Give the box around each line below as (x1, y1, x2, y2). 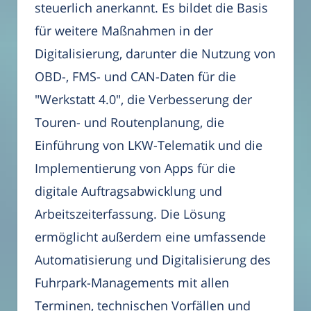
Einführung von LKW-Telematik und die (35, 136, 262, 153)
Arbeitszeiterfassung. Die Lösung (35, 205, 226, 222)
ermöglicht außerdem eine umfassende (35, 228, 266, 245)
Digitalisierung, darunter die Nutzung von (35, 44, 276, 62)
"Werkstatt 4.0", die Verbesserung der (35, 90, 252, 108)
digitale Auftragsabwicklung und (35, 182, 222, 199)
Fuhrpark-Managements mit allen (35, 274, 229, 291)
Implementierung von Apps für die (35, 159, 235, 176)
